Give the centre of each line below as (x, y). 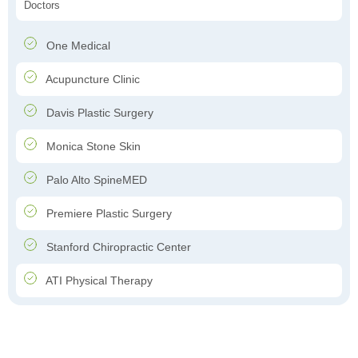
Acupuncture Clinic (91, 80)
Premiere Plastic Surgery (107, 214)
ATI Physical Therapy (98, 281)
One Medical (77, 46)
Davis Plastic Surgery (98, 113)
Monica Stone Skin (92, 147)
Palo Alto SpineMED (95, 180)
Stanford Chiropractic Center (117, 247)
